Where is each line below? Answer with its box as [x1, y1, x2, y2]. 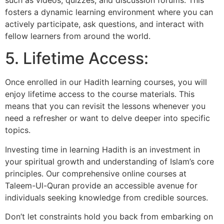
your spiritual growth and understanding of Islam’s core [5, 156, 214, 166]
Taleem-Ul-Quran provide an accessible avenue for [5, 180, 197, 190]
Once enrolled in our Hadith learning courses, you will [5, 77, 207, 87]
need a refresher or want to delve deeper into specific [5, 113, 210, 123]
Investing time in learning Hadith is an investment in [5, 144, 200, 154]
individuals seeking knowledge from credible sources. [5, 192, 208, 202]
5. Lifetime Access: [5, 48, 148, 68]
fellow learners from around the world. [5, 30, 150, 41]
